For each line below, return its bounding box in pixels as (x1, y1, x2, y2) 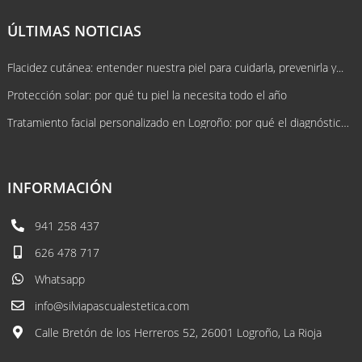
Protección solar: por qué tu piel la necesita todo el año (7, 87, 287, 103)
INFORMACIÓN (7, 178, 112, 198)
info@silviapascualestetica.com (35, 298, 189, 314)
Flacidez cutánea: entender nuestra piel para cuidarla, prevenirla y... (7, 60, 343, 76)
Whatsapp (35, 271, 85, 288)
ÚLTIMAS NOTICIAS (7, 21, 141, 41)
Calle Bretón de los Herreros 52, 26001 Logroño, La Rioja (35, 325, 322, 341)
